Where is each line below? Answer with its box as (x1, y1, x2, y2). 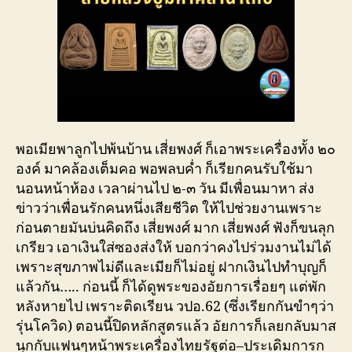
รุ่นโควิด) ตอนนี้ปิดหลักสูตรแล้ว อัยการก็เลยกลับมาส (16, 317, 336, 335)
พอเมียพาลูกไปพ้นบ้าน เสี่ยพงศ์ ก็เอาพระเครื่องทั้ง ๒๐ (16, 140, 335, 159)
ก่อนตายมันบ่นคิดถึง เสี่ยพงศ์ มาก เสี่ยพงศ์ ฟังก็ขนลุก (16, 218, 335, 237)
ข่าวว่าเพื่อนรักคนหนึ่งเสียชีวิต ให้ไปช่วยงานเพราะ (16, 199, 322, 218)
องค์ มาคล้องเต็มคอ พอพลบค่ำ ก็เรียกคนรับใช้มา (16, 159, 313, 178)
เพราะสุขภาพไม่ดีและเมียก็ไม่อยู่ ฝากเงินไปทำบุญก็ (16, 258, 327, 277)
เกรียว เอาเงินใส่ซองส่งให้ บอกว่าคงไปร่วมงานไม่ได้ (16, 238, 332, 257)
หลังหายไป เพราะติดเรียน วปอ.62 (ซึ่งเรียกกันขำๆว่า (16, 297, 334, 316)
